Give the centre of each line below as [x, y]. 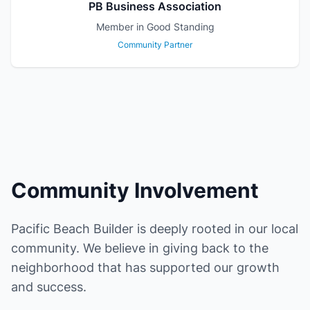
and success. [49, 287]
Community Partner [155, 45]
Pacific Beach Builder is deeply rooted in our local [155, 229]
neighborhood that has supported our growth [145, 267]
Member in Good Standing [155, 27]
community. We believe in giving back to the [140, 248]
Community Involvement [135, 190]
